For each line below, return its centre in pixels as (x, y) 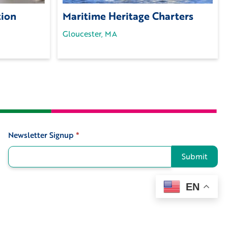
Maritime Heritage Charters (128, 16)
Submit (194, 156)
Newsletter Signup (42, 135)
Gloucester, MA (90, 34)
